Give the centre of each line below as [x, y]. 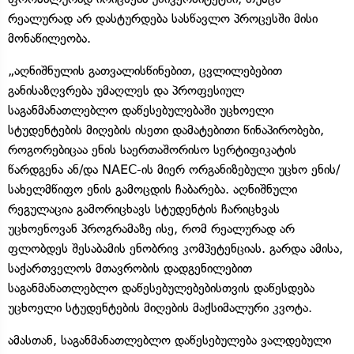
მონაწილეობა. [49, 38]
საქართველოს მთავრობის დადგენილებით [130, 268]
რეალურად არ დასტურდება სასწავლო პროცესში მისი [163, 18]
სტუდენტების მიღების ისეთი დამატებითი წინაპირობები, [166, 130]
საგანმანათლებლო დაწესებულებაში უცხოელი [141, 110]
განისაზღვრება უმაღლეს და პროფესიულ [126, 90]
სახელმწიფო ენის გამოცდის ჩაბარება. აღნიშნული [153, 189]
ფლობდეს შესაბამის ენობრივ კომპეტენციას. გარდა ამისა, [175, 248]
